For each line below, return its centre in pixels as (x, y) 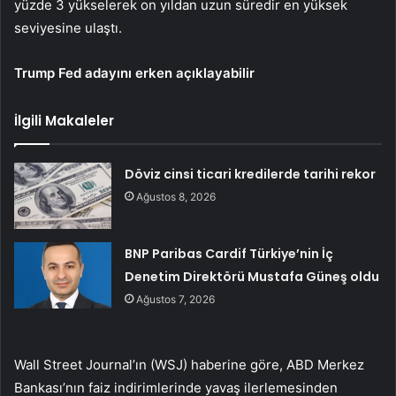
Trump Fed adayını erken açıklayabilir (134, 73)
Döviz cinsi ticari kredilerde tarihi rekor (251, 175)
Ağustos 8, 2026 (176, 197)
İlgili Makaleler (64, 121)
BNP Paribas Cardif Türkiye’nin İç (229, 254)
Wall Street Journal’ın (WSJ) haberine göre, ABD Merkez (189, 365)
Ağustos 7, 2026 (176, 300)
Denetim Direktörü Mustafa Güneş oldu (252, 277)
